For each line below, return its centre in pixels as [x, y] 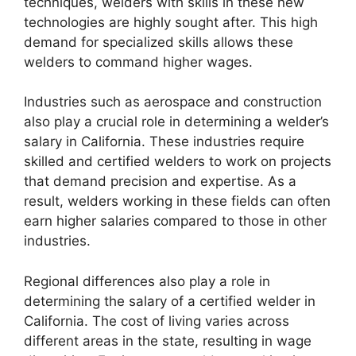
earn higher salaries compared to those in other [175, 221]
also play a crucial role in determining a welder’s [176, 122]
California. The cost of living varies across [157, 321]
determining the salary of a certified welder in [170, 301]
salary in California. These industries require [164, 142]
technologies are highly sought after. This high [171, 22]
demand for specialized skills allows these [159, 42]
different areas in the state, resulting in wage [168, 341]
